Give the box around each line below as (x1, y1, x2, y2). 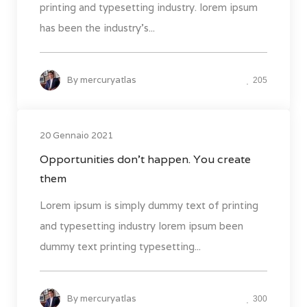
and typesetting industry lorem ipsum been (40, 219, 243, 233)
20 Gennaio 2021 (40, 130, 113, 142)
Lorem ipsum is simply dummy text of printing (40, 199, 258, 212)
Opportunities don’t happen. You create (40, 152, 251, 167)
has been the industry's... (40, 21, 155, 35)
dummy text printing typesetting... (40, 240, 201, 254)
